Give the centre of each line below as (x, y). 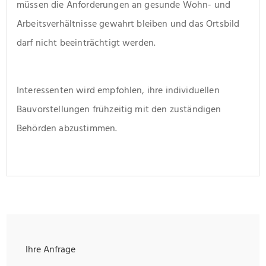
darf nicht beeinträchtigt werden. (86, 42)
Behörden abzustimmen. (67, 128)
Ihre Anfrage (50, 249)
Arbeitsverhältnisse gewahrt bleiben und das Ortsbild (128, 23)
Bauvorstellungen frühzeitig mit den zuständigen (119, 109)
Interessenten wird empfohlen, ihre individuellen (118, 90)
